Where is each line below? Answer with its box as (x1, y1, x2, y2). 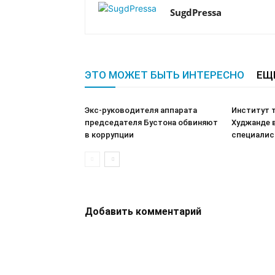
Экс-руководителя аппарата (85, 106, 197, 115)
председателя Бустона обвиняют (85, 118, 218, 127)
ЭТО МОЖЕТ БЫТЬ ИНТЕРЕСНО (85, 69, 244, 81)
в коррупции (85, 130, 134, 139)
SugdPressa (170, 6, 222, 18)
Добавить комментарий (85, 206, 201, 217)
